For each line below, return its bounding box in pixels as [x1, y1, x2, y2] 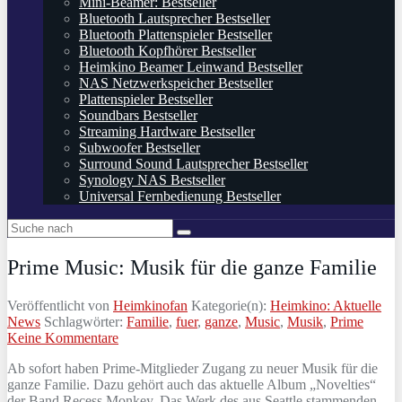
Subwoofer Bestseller [79, 140, 200, 155]
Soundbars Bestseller [79, 108, 197, 123]
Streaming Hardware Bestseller [79, 124, 255, 139]
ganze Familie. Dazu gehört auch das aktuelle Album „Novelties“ [7, 376, 376, 392]
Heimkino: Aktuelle [270, 297, 381, 313]
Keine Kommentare [7, 329, 118, 345]
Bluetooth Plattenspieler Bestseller [79, 27, 272, 42]
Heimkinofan [113, 297, 188, 313]
